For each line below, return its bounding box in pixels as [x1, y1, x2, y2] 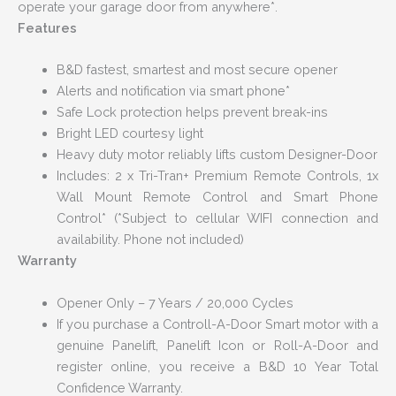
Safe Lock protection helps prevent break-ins [56, 104, 328, 120]
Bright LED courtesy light [56, 126, 203, 141]
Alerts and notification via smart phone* [56, 83, 290, 99]
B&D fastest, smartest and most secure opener [56, 62, 338, 78]
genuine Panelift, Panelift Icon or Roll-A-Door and [56, 337, 378, 353]
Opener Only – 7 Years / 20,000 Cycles [56, 294, 293, 310]
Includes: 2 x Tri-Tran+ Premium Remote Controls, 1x [56, 168, 378, 184]
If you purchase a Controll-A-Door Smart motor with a [56, 316, 378, 331]
